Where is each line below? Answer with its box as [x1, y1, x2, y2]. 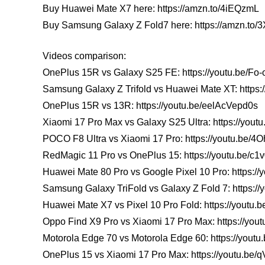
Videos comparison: [43, 51, 126, 61]
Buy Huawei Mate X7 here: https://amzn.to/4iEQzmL [43, 4, 259, 14]
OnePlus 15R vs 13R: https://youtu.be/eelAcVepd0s [43, 101, 258, 111]
